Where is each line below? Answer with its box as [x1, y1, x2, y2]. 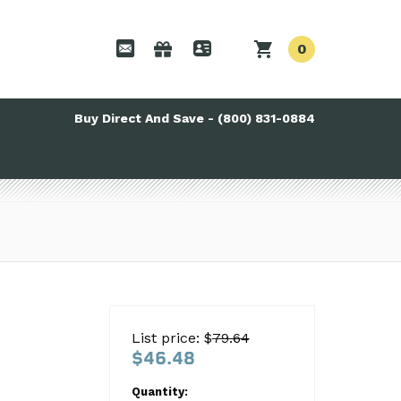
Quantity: [131, 385, 188, 398]
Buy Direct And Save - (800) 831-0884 [74, 111, 315, 125]
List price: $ [131, 329, 212, 346]
